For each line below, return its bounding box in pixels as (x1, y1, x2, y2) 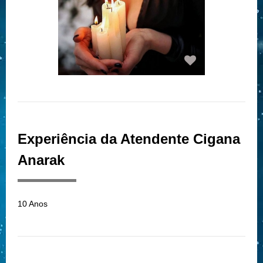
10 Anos (18, 198, 48, 208)
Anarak (18, 151, 65, 168)
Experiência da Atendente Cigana (18, 130, 240, 147)
